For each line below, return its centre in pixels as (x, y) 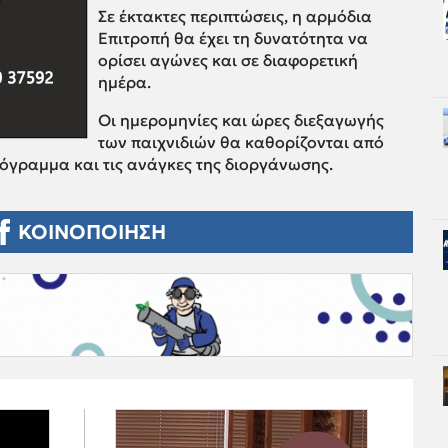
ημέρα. (124, 82)
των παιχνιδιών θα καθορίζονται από (241, 142)
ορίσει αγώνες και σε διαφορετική (228, 60)
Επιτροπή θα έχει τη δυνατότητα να (233, 38)
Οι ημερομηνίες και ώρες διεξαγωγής (241, 120)
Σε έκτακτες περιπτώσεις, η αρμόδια (235, 16)
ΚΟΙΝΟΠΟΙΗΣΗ (92, 232)
